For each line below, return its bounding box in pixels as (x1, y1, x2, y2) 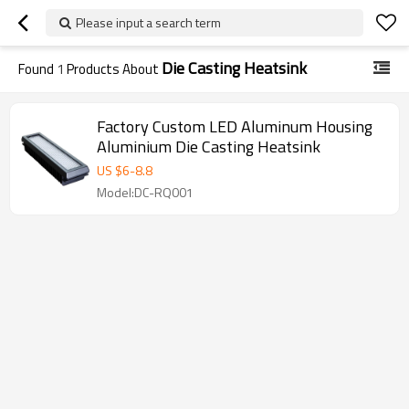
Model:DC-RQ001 (97, 183, 194, 202)
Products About (64, 58, 162, 79)
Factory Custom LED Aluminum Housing (97, 114, 372, 139)
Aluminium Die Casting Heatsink (97, 134, 320, 159)
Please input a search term (76, 13, 221, 32)
